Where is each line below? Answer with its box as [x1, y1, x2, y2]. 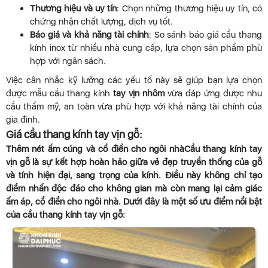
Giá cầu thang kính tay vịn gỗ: [6, 127, 142, 141]
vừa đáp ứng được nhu [167, 87, 262, 99]
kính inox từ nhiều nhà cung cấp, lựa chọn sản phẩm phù [30, 42, 262, 53]
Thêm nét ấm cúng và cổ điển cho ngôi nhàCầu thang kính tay [6, 143, 262, 154]
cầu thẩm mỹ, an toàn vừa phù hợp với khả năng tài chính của [6, 100, 262, 112]
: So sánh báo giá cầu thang [149, 29, 262, 40]
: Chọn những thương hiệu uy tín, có [117, 2, 263, 14]
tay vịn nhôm [113, 87, 167, 99]
